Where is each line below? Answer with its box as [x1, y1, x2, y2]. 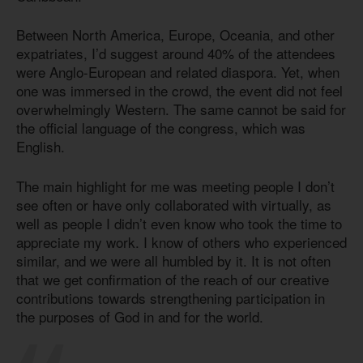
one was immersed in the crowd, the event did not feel [16, 80, 343, 101]
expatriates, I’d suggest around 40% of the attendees [16, 43, 335, 64]
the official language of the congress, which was [16, 117, 305, 139]
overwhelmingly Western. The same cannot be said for [16, 99, 346, 120]
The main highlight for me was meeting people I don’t [16, 175, 335, 196]
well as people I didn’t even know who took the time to [16, 212, 342, 233]
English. [16, 136, 65, 157]
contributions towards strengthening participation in [16, 287, 325, 308]
